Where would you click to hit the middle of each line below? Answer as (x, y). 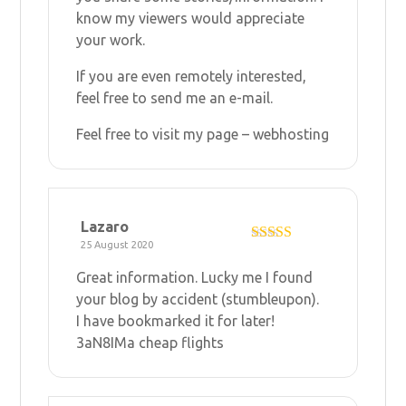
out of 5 (274, 267)
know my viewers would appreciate (191, 18)
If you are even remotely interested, (192, 76)
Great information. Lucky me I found (195, 277)
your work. (111, 39)
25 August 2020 (117, 244)
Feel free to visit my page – (165, 134)
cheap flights (182, 342)
